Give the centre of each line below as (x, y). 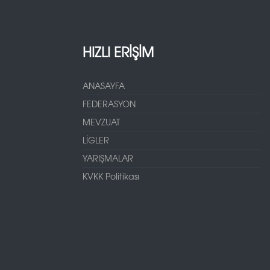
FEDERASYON (109, 104)
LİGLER (96, 140)
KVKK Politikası (111, 176)
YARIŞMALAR (108, 158)
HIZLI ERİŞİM (118, 52)
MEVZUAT (101, 122)
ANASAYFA (104, 86)
